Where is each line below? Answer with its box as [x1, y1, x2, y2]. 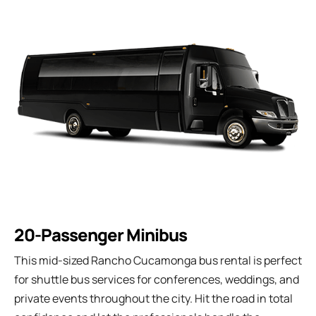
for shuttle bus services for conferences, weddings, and [14, 271, 299, 287]
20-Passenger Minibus [14, 222, 187, 246]
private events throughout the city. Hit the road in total [14, 290, 293, 306]
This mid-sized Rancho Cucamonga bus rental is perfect [14, 252, 302, 268]
